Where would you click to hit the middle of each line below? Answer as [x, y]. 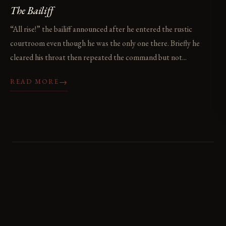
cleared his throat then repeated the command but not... [98, 58]
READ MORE [35, 82]
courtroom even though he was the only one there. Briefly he [105, 43]
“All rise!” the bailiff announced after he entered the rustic [101, 29]
